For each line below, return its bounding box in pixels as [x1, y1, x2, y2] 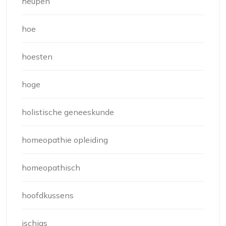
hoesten [22, 51, 52, 62]
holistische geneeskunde [22, 107, 114, 117]
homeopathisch [22, 162, 80, 173]
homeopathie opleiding [22, 135, 108, 145]
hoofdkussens [22, 190, 74, 200]
